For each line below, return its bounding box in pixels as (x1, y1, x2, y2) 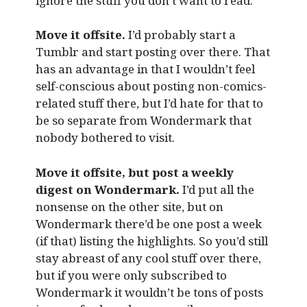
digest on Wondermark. (35, 181, 180, 197)
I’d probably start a (125, 27, 236, 43)
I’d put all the (179, 181, 254, 197)
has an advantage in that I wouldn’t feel (35, 61, 255, 77)
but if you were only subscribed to (35, 267, 227, 283)
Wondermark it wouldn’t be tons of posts (35, 284, 263, 300)
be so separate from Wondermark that (35, 112, 251, 129)
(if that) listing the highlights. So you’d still (35, 232, 268, 249)
